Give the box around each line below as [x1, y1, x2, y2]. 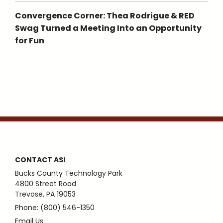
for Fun [15, 35, 44, 46]
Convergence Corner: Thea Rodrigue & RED [15, 10, 195, 21]
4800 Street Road [15, 179, 76, 189]
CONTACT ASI [15, 155, 65, 165]
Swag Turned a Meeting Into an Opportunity [15, 22, 202, 34]
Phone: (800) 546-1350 [15, 203, 95, 213]
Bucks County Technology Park [15, 168, 122, 178]
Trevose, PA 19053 [15, 189, 76, 199]
